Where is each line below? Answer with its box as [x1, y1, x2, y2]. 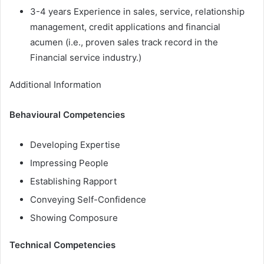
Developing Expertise [30, 138, 120, 150]
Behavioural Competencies [9, 108, 125, 120]
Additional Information [9, 78, 101, 90]
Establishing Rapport [30, 175, 117, 187]
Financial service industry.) [30, 51, 141, 63]
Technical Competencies [9, 239, 115, 250]
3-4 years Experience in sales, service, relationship [30, 5, 245, 17]
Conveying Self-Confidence [30, 193, 146, 205]
